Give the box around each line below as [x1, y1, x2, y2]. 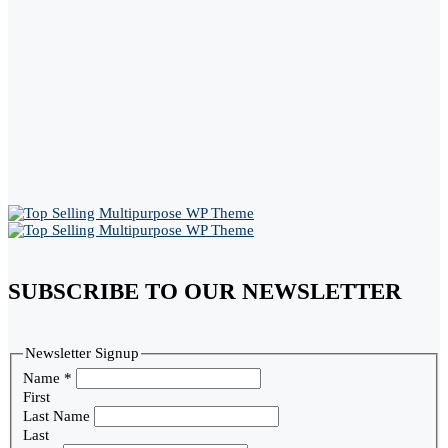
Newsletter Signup [25, 345, 140, 362]
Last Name [23, 407, 95, 424]
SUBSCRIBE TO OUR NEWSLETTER [8, 279, 402, 305]
